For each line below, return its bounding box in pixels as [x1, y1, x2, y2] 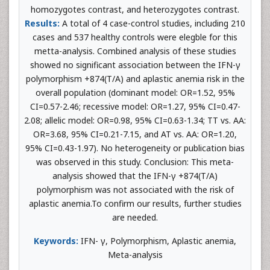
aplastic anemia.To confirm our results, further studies [28, 197, 242, 209]
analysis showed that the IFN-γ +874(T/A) [52, 169, 218, 181]
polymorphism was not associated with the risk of [36, 183, 234, 195]
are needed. [112, 211, 158, 223]
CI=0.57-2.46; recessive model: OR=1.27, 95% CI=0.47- [30, 100, 240, 112]
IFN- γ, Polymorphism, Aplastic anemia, [78, 234, 236, 246]
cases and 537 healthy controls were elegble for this [33, 31, 237, 43]
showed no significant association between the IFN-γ [30, 58, 240, 71]
